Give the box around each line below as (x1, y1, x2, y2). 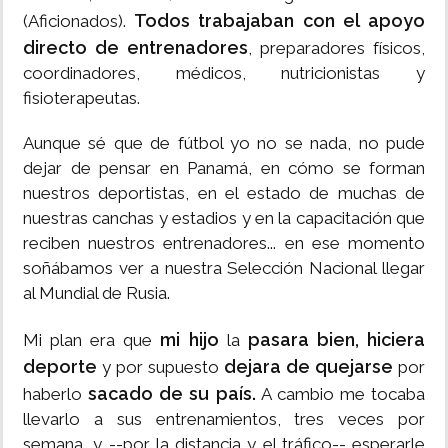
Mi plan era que (23, 330, 153, 351)
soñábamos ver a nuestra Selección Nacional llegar (23, 258, 425, 279)
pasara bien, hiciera (247, 329, 426, 351)
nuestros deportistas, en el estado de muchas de (23, 183, 425, 204)
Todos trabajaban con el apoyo (126, 10, 425, 32)
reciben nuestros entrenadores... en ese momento (23, 233, 425, 254)
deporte (23, 356, 102, 378)
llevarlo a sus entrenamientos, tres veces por (23, 409, 425, 430)
